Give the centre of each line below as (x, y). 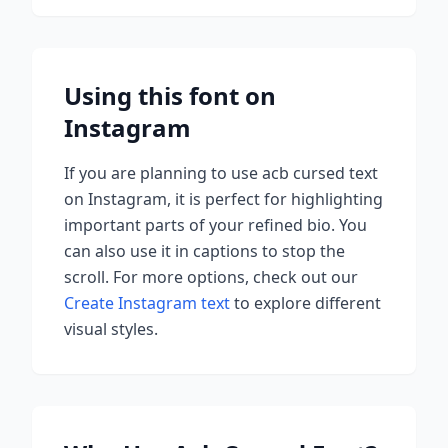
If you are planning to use (163, 173)
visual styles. (111, 329)
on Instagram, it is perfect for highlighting (223, 199)
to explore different (305, 303)
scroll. (86, 277)
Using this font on (170, 95)
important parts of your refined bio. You (215, 225)
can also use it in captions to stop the (204, 251)
